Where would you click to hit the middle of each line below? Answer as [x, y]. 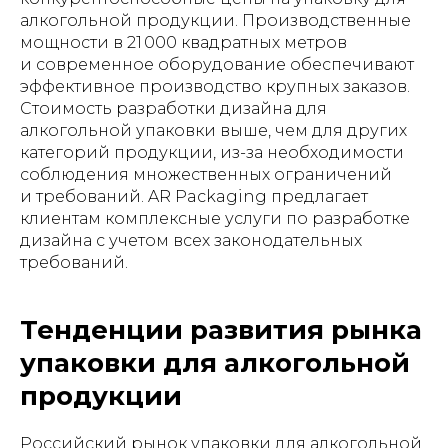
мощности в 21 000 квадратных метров [183, 42]
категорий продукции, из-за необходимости [212, 152]
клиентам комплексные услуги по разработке [215, 218]
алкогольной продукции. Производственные [215, 20]
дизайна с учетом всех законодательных [191, 240]
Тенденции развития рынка [221, 330]
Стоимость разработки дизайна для [173, 108]
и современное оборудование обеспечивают [217, 64]
